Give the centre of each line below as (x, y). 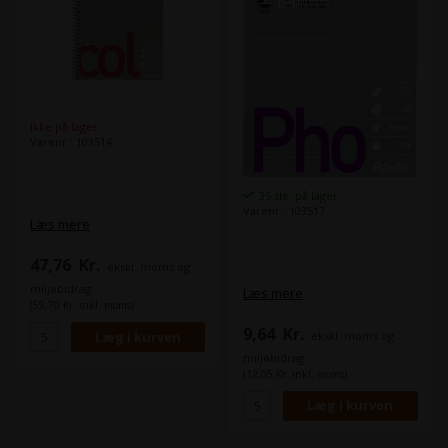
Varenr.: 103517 (284, 210)
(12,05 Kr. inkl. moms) (295, 373)
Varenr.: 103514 (71, 142)
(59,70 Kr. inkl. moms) (82, 305)
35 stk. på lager (299, 195)
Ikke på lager (64, 127)
